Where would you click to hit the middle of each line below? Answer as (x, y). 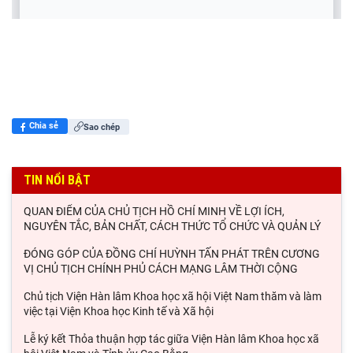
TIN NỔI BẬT (57, 180)
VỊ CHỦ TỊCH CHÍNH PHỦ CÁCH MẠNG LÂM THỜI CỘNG (161, 269)
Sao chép (102, 127)
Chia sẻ (44, 126)
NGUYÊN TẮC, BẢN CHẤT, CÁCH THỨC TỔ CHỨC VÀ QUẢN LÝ (172, 226)
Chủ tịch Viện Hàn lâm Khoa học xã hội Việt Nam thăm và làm (173, 296)
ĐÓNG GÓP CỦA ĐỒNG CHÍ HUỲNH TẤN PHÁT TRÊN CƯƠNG (172, 254)
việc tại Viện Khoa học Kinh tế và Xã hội (119, 311)
